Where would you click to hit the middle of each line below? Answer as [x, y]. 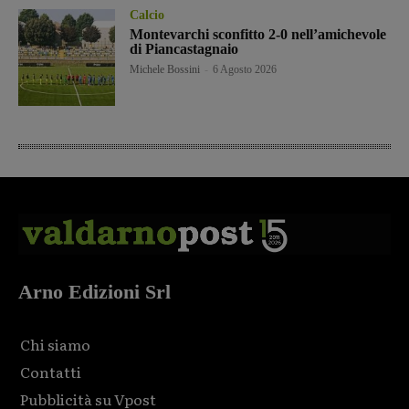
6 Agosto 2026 [245, 69]
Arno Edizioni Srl [94, 291]
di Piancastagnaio [184, 48]
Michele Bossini [165, 69]
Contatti [51, 371]
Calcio [147, 15]
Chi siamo [55, 344]
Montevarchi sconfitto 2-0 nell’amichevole [258, 34]
